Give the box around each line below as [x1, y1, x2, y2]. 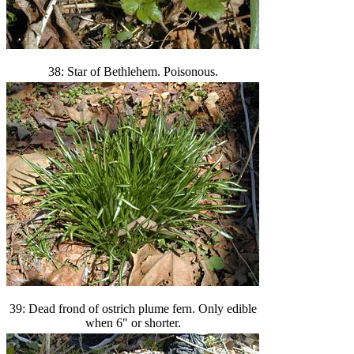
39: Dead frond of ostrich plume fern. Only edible [9, 302, 257, 315]
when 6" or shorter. [85, 316, 181, 330]
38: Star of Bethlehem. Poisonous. [47, 65, 218, 78]
